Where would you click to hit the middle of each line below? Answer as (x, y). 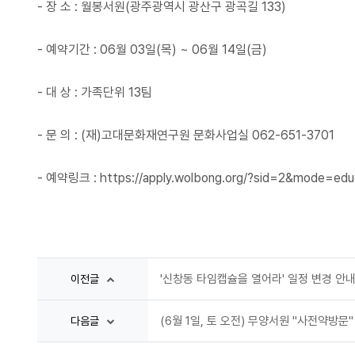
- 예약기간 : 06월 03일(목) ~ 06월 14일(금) (152, 50)
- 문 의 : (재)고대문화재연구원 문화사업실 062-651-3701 (186, 135)
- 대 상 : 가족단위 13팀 (95, 92)
